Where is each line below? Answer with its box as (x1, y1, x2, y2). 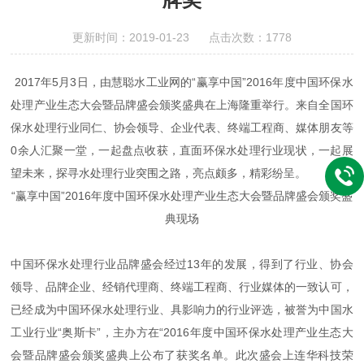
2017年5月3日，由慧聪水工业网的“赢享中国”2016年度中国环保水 (11, 76, 353, 89)
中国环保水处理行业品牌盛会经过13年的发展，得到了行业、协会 (11, 258, 353, 271)
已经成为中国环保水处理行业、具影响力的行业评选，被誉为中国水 (11, 303, 353, 316)
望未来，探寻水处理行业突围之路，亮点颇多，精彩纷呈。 (11, 167, 307, 180)
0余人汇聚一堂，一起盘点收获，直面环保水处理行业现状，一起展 (11, 144, 353, 157)
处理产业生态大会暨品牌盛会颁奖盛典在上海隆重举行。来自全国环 (11, 98, 353, 111)
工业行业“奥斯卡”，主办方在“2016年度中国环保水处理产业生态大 (11, 326, 353, 339)
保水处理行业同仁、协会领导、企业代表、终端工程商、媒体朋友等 (11, 121, 353, 134)
